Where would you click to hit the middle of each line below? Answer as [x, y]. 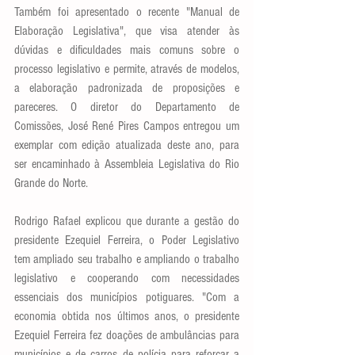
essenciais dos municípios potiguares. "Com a [127, 297]
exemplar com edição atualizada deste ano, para [127, 145]
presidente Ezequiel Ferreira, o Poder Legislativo [127, 240]
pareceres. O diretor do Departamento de [127, 107]
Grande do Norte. [54, 183]
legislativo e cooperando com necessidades [127, 278]
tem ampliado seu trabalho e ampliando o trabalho [127, 259]
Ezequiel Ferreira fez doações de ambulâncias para [127, 335]
